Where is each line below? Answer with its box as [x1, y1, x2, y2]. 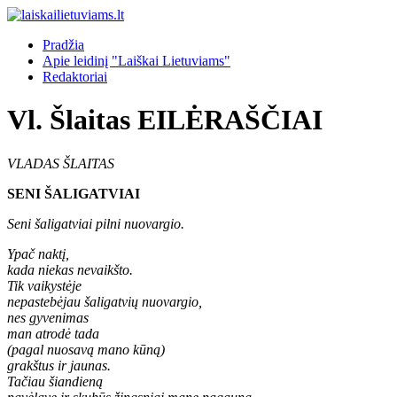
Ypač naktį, [7, 245, 69, 261]
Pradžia [43, 37, 84, 52]
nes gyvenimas [7, 309, 89, 325]
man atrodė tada [7, 325, 99, 341]
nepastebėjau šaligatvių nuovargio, [7, 293, 202, 309]
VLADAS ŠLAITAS [7, 155, 114, 171]
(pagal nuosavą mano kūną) [7, 341, 165, 357]
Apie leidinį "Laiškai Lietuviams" [43, 53, 230, 68]
